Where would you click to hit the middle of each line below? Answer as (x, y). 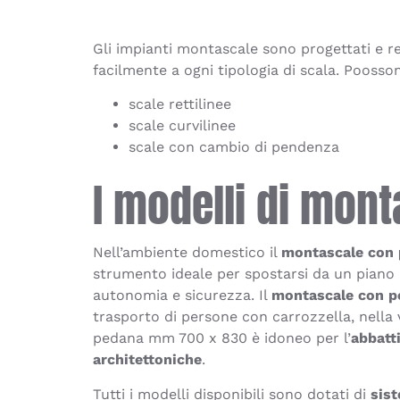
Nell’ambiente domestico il (187, 253)
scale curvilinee (183, 126)
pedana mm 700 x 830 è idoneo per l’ (222, 338)
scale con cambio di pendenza (234, 147)
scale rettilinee (180, 104)
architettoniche (148, 360)
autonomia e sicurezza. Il (183, 296)
